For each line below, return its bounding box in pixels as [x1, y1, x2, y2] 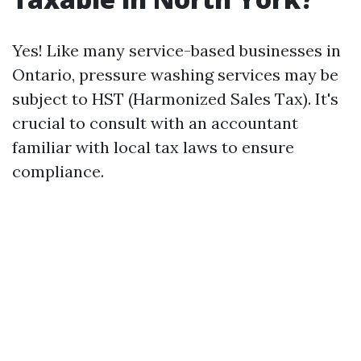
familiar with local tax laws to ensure [12, 137, 294, 157]
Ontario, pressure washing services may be [12, 64, 338, 85]
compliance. [12, 161, 104, 181]
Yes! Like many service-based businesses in [12, 40, 341, 60]
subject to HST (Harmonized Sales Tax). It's [12, 89, 338, 109]
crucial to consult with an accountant [12, 113, 298, 133]
